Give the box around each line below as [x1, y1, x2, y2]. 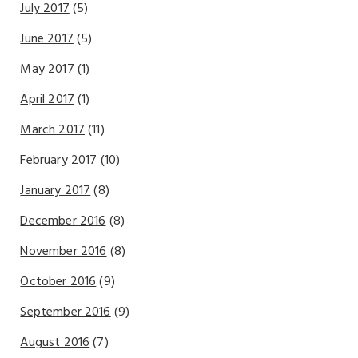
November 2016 [20, 241, 107, 262]
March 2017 [20, 120, 86, 141]
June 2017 [20, 29, 74, 50]
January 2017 [20, 181, 91, 201]
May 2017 [20, 59, 74, 80]
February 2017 [20, 150, 97, 171]
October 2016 [20, 272, 97, 292]
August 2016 [20, 332, 90, 353]
